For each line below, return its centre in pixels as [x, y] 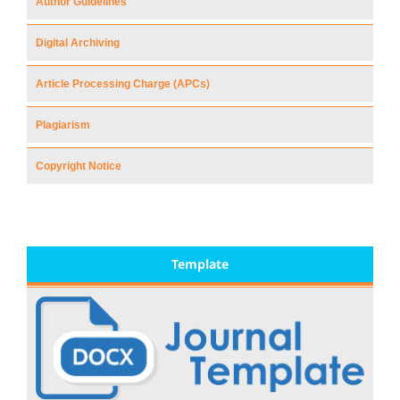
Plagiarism [63, 125]
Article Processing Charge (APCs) [123, 83]
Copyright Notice [79, 166]
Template [200, 263]
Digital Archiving [78, 42]
